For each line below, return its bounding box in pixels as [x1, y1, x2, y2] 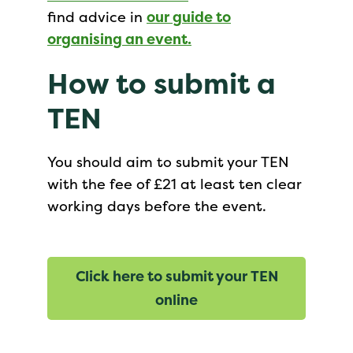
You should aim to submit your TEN [47, 152, 289, 172]
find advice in [47, 7, 147, 27]
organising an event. [47, 29, 191, 49]
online [155, 290, 198, 310]
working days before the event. [47, 196, 266, 216]
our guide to [147, 7, 231, 27]
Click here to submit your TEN [75, 266, 278, 286]
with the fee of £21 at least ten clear [47, 174, 302, 194]
